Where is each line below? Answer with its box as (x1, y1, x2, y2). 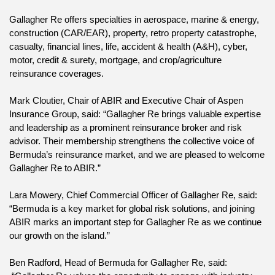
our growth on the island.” (9, 231, 110, 241)
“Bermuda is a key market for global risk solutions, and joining (9, 204, 255, 214)
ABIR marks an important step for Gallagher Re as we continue (9, 217, 261, 228)
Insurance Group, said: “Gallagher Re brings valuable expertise (9, 109, 261, 120)
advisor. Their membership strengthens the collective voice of (9, 136, 254, 147)
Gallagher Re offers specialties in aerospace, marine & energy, (9, 15, 259, 25)
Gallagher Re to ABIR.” (9, 163, 101, 174)
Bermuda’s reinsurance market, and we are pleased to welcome (9, 150, 265, 160)
